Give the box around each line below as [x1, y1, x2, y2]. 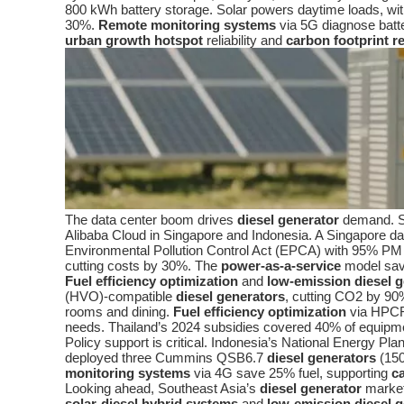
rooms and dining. [65, 304, 173, 320]
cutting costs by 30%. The [65, 258, 221, 274]
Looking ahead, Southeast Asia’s [65, 381, 260, 397]
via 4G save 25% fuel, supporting [190, 365, 391, 381]
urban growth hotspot [65, 32, 203, 49]
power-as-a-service [221, 258, 341, 274]
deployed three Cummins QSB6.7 [65, 350, 267, 366]
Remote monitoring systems [98, 17, 276, 33]
